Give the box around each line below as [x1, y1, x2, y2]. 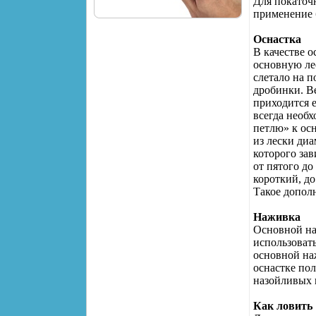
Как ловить [253, 299, 312, 312]
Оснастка [253, 32, 301, 45]
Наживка [253, 210, 300, 223]
